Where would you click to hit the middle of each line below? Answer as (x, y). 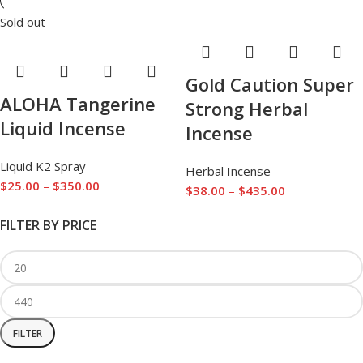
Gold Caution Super (270, 84)
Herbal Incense (228, 171)
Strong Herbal (247, 109)
